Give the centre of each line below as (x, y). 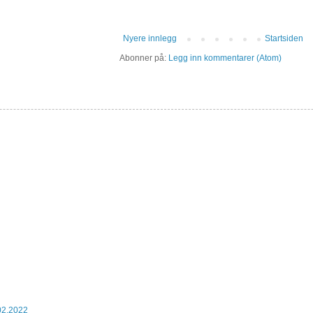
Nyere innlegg (150, 39)
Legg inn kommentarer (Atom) (225, 58)
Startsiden (284, 39)
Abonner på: (144, 58)
